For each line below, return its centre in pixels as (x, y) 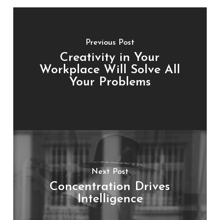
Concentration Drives (110, 187)
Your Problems (110, 82)
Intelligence (110, 199)
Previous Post (110, 43)
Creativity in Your (110, 58)
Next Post (110, 172)
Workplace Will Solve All (110, 70)
